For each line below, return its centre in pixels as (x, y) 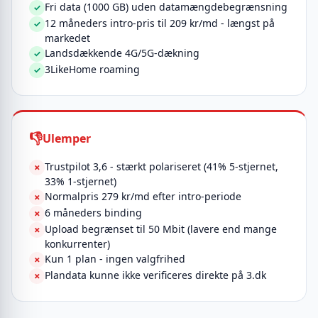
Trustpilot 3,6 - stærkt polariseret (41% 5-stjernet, (161, 166)
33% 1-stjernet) (81, 181)
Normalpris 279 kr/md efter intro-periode (143, 196)
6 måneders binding (93, 213)
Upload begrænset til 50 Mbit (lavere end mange (161, 229)
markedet (67, 38)
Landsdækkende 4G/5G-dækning (122, 53)
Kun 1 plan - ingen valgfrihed (115, 259)
